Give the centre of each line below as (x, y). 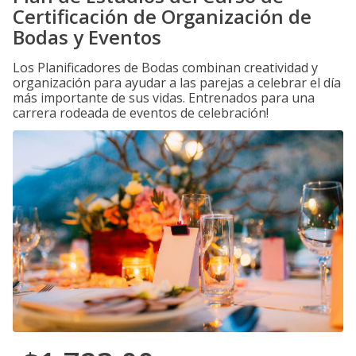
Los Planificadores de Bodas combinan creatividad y (165, 68)
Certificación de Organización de (162, 16)
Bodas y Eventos (87, 37)
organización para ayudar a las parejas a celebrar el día (177, 83)
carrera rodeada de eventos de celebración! (141, 113)
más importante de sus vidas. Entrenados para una (164, 98)
